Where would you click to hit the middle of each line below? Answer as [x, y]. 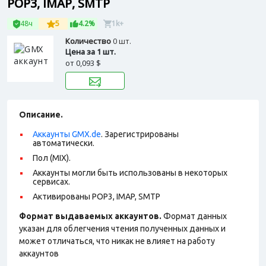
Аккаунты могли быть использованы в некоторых [130, 173]
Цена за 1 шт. [91, 52]
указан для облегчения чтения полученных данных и [122, 229]
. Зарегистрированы [140, 134]
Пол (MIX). [52, 158]
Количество [89, 41]
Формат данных [195, 216]
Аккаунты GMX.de [67, 134]
